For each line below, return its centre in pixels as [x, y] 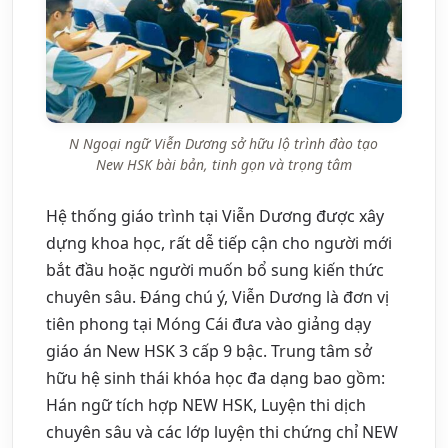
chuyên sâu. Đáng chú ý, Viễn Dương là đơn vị [217, 296]
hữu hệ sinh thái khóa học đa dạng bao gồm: [215, 377]
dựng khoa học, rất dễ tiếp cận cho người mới [219, 242]
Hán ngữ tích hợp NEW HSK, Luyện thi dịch [206, 404]
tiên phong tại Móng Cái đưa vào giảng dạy [208, 323]
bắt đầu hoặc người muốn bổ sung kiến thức [215, 269]
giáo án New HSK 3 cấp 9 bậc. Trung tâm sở [209, 350]
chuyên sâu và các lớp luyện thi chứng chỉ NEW [222, 431]
